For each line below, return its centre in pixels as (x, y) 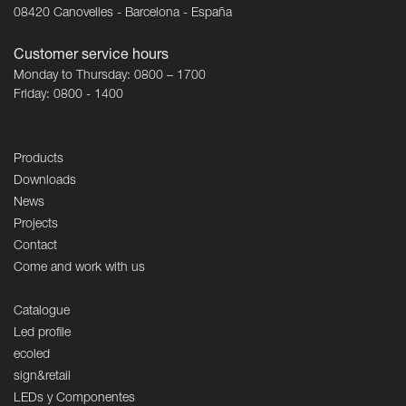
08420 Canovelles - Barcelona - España (123, 14)
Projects (36, 225)
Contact (35, 247)
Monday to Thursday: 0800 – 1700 (110, 77)
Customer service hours (91, 57)
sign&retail (42, 377)
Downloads (45, 182)
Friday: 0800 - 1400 (68, 96)
